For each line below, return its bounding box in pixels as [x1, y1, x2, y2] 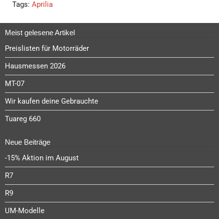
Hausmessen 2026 [5, 62, 66, 71]
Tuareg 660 [5, 114, 41, 124]
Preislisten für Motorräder [5, 44, 89, 53]
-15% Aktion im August [5, 153, 79, 163]
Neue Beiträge [5, 138, 50, 147]
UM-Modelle [5, 206, 44, 216]
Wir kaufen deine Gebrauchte [5, 97, 98, 106]
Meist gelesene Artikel [5, 28, 75, 37]
